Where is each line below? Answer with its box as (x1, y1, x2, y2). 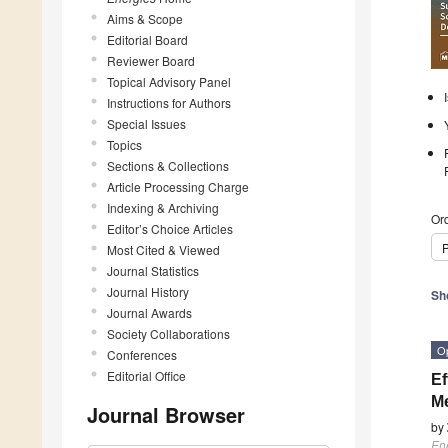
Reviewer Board (107, 51, 195, 69)
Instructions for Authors (107, 93, 231, 111)
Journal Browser (87, 399, 245, 429)
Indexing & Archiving (107, 198, 219, 216)
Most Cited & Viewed (107, 240, 220, 258)
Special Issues (107, 114, 186, 132)
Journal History (107, 282, 189, 300)
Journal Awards (107, 303, 192, 321)
